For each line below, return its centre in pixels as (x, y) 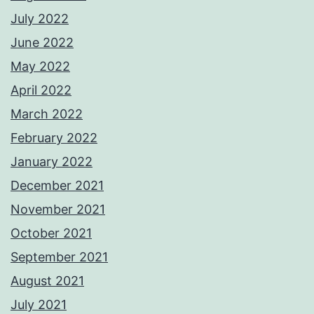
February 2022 (54, 138)
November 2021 (58, 210)
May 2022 (40, 67)
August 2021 (47, 281)
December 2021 (57, 186)
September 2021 (59, 257)
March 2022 (47, 114)
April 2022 (41, 90)
